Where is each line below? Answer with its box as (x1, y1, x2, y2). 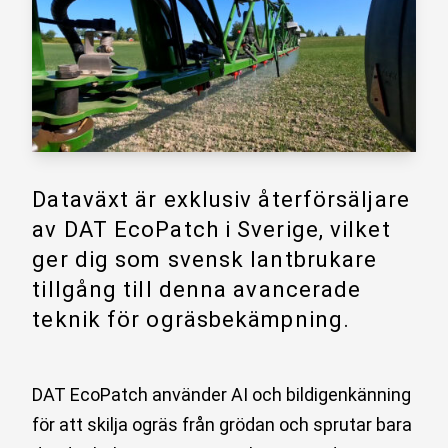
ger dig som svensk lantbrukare (32, 246, 378, 272)
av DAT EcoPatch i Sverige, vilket (32, 216, 391, 242)
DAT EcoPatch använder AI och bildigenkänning (32, 383, 412, 405)
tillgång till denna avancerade (32, 276, 362, 302)
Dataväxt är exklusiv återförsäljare (32, 186, 410, 212)
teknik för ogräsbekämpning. (32, 306, 351, 332)
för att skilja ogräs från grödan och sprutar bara (32, 413, 413, 435)
